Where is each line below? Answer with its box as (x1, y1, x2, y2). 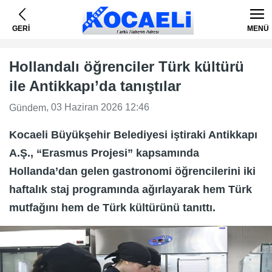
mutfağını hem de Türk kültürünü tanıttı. (9, 201, 216, 214)
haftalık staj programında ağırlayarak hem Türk (9, 183, 252, 195)
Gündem (9, 102, 46, 113)
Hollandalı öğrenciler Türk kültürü (9, 58, 244, 75)
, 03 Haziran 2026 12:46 (46, 102, 149, 112)
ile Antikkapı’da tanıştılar (9, 78, 181, 94)
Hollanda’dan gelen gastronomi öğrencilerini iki (9, 165, 256, 177)
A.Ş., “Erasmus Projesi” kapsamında (9, 146, 199, 159)
